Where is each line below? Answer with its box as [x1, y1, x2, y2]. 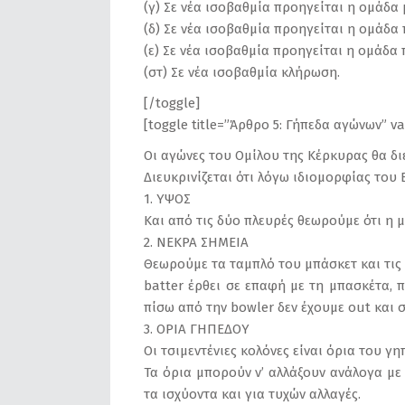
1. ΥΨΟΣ [144, 191, 191, 207]
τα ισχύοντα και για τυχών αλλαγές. [144, 386, 361, 402]
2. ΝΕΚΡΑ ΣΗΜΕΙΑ [144, 234, 249, 250]
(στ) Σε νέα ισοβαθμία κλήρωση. [144, 64, 340, 80]
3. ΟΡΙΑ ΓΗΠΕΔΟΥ [144, 321, 250, 337]
